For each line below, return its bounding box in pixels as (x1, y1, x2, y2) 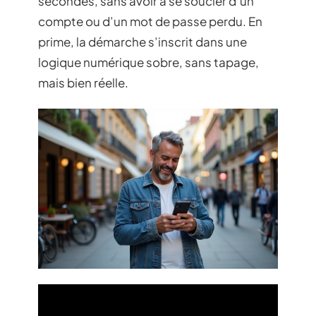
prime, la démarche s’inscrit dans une (38, 33, 247, 49)
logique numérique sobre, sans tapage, (38, 54, 259, 70)
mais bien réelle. (38, 74, 128, 90)
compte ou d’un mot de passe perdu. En (38, 13, 262, 29)
